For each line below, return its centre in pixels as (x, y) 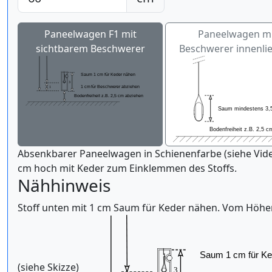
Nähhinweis (64, 185)
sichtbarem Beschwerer (90, 48)
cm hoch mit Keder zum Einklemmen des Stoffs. (127, 168)
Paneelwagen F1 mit (90, 34)
